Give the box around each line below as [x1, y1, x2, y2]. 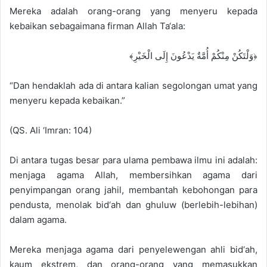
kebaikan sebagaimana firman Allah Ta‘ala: [10, 20, 185, 32]
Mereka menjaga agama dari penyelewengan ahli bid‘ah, [10, 244, 257, 256]
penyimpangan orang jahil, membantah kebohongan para [10, 184, 257, 196]
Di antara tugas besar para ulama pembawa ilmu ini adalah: [10, 154, 257, 166]
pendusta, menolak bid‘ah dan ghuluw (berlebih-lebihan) [10, 199, 257, 211]
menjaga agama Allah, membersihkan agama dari [10, 169, 257, 181]
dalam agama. [10, 214, 67, 226]
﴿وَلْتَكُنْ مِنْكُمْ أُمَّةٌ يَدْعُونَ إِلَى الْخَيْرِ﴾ [129, 50, 257, 62]
